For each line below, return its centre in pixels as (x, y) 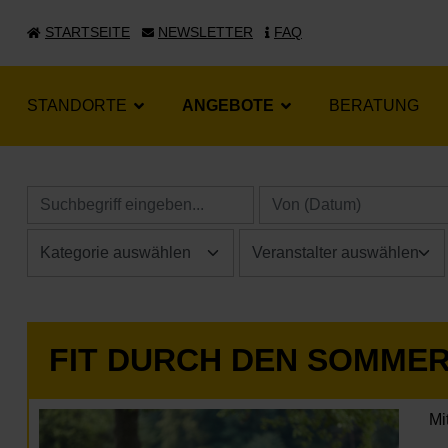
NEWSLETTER (205, 31)
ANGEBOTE (228, 105)
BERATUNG (374, 105)
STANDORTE (77, 105)
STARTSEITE (87, 31)
